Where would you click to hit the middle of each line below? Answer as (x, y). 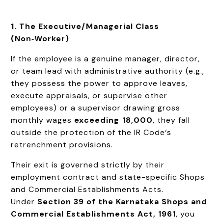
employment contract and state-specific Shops (108, 177)
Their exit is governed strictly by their (88, 165)
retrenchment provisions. (62, 144)
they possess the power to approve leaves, (99, 83)
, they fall (172, 120)
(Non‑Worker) (40, 38)
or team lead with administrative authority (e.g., (108, 71)
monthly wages (43, 120)
